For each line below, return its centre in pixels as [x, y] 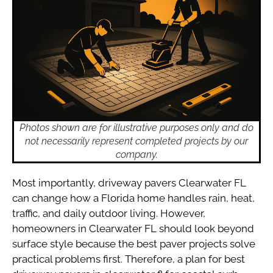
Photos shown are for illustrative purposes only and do [136, 127]
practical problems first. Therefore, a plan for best [129, 259]
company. [136, 154]
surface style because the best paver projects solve [134, 243]
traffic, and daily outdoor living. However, [109, 213]
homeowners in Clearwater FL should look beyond [133, 228]
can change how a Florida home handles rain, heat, [133, 198]
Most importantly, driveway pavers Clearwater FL [129, 183]
